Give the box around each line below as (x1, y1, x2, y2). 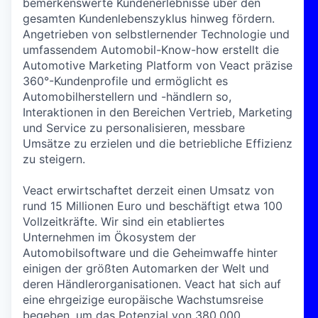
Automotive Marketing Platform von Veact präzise (23, 58, 292, 72)
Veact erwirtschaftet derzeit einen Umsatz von (23, 183, 274, 197)
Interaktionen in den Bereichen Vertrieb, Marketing (23, 105, 292, 119)
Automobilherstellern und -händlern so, (23, 89, 231, 104)
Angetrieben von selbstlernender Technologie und (23, 27, 290, 41)
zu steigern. (23, 152, 85, 166)
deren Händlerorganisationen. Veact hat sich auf (23, 277, 281, 291)
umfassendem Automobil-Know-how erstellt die (23, 43, 279, 57)
